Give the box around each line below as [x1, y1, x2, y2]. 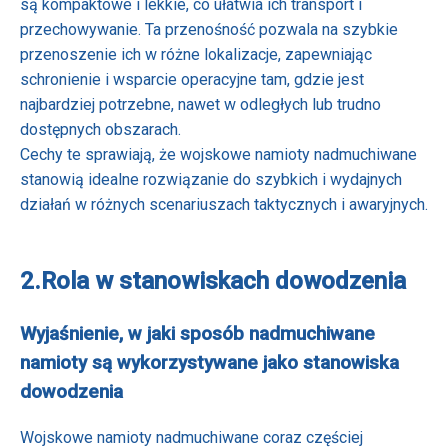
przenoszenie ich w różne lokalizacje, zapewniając [20, 44, 372, 64]
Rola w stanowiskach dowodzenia [41, 266, 406, 295]
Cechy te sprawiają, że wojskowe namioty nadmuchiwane [20, 144, 417, 164]
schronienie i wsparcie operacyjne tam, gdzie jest [20, 69, 364, 89]
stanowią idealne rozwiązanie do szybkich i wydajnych [20, 169, 402, 189]
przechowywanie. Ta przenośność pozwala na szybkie [20, 19, 398, 39]
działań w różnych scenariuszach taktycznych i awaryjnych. [20, 194, 428, 214]
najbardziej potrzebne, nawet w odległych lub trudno [20, 94, 381, 114]
